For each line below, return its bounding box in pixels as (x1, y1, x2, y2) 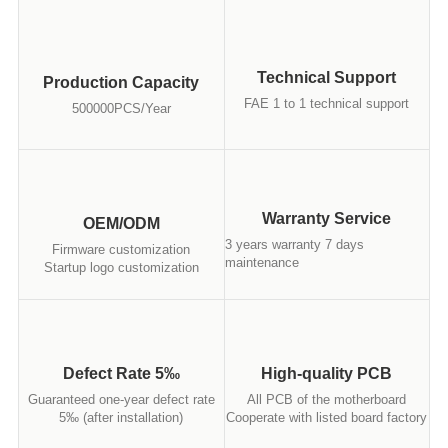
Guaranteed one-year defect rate (27, 392, 215, 407)
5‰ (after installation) (59, 410, 184, 425)
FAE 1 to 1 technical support (244, 96, 410, 111)
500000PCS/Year (71, 101, 171, 116)
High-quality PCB (261, 365, 393, 382)
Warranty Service (262, 210, 392, 227)
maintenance (224, 255, 299, 270)
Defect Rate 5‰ (62, 365, 180, 382)
